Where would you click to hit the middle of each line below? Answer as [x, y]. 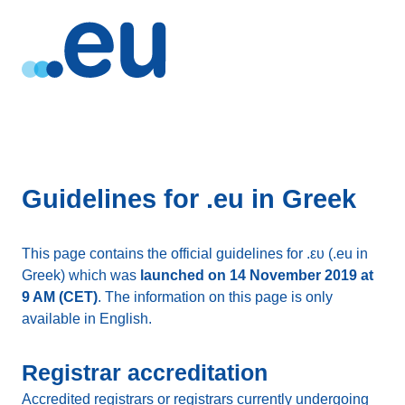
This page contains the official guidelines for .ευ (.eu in [195, 254]
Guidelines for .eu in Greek [189, 199]
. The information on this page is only [215, 297]
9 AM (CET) [60, 297]
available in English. [87, 319]
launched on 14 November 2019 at [257, 275]
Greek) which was [81, 275]
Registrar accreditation [145, 372]
